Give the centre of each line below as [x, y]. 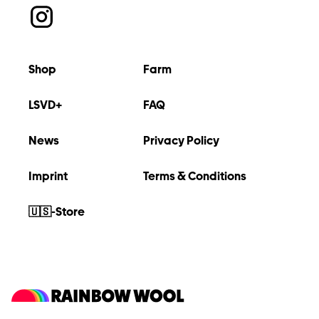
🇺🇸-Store [57, 212]
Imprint [48, 176]
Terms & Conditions [195, 176]
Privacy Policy [181, 141]
